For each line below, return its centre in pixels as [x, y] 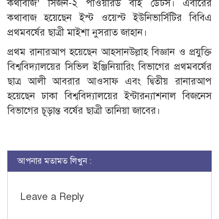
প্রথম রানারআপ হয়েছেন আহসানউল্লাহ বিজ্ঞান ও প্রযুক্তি [109, 52]
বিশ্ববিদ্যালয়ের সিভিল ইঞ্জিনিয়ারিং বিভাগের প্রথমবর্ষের [109, 66]
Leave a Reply [52, 197]
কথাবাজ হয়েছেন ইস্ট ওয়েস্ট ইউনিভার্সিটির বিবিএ [109, 18]
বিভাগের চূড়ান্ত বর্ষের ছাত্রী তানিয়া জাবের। [84, 110]
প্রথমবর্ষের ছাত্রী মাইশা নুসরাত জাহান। [77, 32]
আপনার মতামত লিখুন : [54, 161]
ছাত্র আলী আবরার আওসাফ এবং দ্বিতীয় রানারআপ [109, 81]
